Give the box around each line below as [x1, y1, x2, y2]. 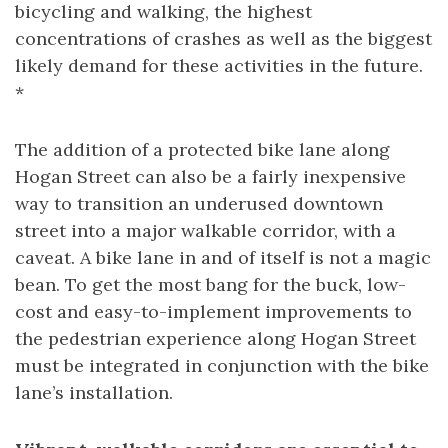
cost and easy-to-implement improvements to [15, 300, 412, 323]
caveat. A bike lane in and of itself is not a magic [15, 246, 431, 269]
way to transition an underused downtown [15, 192, 383, 215]
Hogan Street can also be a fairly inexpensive [15, 165, 406, 188]
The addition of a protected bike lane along [15, 138, 390, 161]
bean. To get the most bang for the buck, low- [15, 273, 406, 296]
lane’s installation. [15, 381, 173, 404]
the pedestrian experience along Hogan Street [15, 327, 416, 350]
